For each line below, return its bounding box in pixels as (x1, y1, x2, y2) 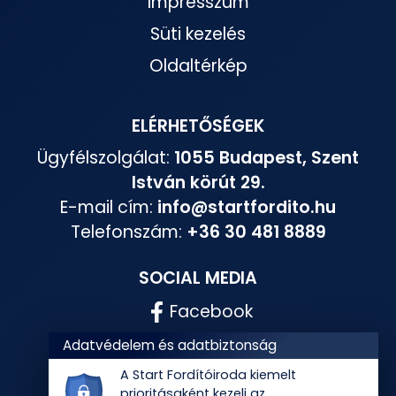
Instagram (167, 333, 255, 358)
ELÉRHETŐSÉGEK (132, 114, 264, 139)
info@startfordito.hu (157, 195, 336, 220)
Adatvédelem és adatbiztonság (63, 336, 277, 355)
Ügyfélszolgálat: (37, 146, 174, 171)
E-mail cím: (60, 195, 157, 220)
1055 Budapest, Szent (174, 146, 359, 171)
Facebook (170, 300, 253, 324)
